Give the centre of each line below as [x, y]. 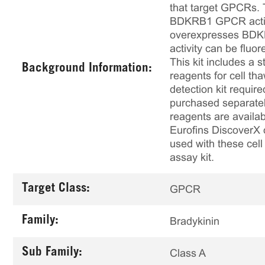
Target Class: [56, 189]
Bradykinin [195, 221]
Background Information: [87, 69]
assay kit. [192, 157]
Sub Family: [52, 253]
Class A [188, 253]
